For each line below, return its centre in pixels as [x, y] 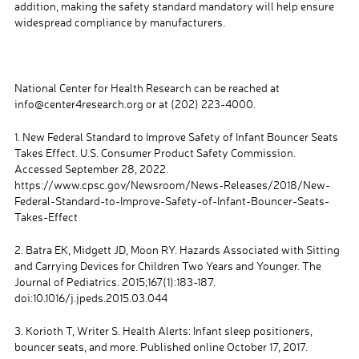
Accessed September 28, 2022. [91, 169]
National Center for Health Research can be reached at [147, 88]
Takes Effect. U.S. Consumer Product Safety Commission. [155, 153]
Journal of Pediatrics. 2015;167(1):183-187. [115, 282]
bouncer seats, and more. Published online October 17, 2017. [161, 347]
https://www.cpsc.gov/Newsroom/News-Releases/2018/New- [172, 185]
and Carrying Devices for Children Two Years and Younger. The [167, 266]
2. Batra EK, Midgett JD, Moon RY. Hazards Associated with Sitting [177, 250]
